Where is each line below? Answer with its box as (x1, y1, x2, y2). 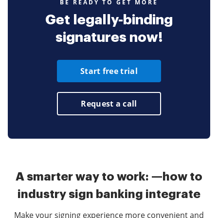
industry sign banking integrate (18, 188, 200, 200)
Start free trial (80, 66, 138, 77)
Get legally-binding (45, 13, 173, 27)
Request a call (81, 98, 137, 109)
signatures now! (55, 31, 163, 45)
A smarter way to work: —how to (16, 171, 202, 183)
